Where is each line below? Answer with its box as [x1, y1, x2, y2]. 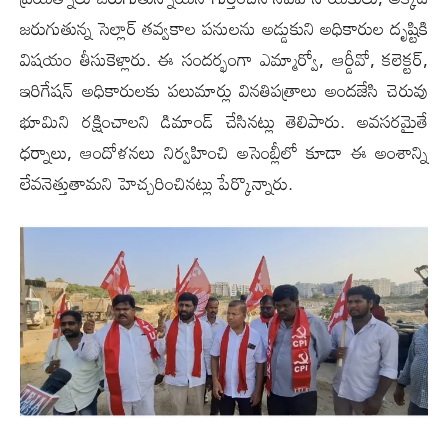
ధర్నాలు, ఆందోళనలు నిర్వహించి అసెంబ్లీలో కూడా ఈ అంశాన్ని [20, 133, 428, 170]
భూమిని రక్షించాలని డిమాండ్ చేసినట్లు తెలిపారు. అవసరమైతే [20, 102, 428, 139]
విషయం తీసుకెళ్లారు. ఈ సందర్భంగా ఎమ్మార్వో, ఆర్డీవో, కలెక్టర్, [20, 40, 428, 77]
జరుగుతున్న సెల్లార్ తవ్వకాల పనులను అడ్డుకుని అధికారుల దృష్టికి [20, 9, 428, 46]
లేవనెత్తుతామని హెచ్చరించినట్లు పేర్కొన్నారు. [20, 164, 293, 201]
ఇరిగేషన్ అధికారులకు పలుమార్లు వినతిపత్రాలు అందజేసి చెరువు [20, 71, 428, 108]
